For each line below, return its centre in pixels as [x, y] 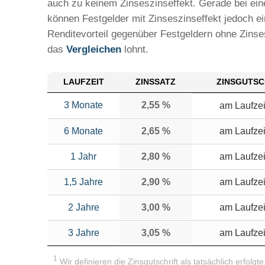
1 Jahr [83, 156]
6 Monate [83, 131]
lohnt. [135, 49]
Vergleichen [94, 49]
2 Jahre [83, 207]
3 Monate [83, 105]
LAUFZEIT [83, 81]
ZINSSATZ [156, 81]
